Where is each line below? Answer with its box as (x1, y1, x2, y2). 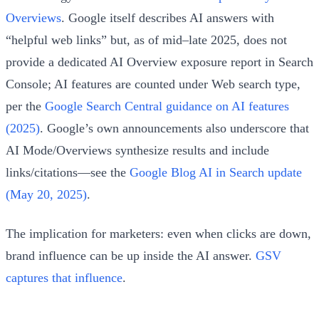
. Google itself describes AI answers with (61, 10, 274, 25)
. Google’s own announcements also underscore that (40, 120, 309, 135)
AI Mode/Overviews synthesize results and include (6, 142, 269, 157)
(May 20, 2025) (6, 187, 87, 202)
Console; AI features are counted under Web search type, (6, 76, 300, 91)
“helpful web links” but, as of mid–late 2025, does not (6, 32, 287, 47)
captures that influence (6, 270, 122, 285)
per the (6, 98, 45, 113)
